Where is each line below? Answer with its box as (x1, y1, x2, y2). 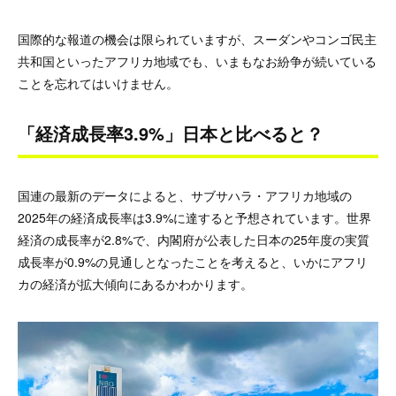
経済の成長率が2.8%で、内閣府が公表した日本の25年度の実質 (18, 231, 369, 249)
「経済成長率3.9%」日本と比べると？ (18, 120, 324, 147)
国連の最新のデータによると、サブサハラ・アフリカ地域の (18, 187, 352, 205)
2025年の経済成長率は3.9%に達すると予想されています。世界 (18, 209, 371, 227)
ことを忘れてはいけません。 (18, 74, 179, 93)
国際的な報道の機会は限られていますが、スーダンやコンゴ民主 (18, 30, 377, 49)
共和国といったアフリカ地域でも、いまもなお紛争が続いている (18, 52, 377, 71)
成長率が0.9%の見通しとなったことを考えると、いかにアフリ (18, 253, 368, 271)
